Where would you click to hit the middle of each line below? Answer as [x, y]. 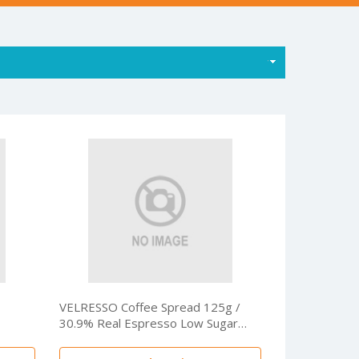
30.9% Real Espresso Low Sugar [119, 323]
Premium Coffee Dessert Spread [149, 339]
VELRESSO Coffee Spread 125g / [149, 307]
